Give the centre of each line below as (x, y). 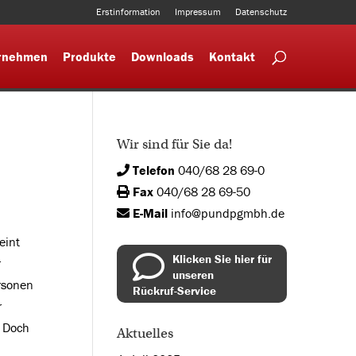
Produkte (89, 56)
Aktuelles (145, 333)
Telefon (152, 170)
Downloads (163, 56)
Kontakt (232, 56)
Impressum (198, 12)
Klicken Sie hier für (222, 259)
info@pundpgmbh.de (227, 213)
